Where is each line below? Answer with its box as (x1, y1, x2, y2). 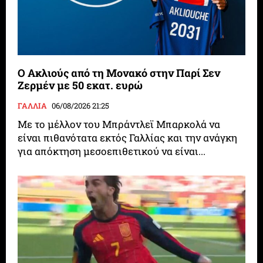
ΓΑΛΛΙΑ (18, 100, 48, 112)
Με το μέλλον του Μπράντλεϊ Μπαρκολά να (18, 117, 221, 131)
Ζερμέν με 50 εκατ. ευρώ (18, 78, 143, 93)
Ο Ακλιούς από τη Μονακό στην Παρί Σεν (18, 66, 221, 80)
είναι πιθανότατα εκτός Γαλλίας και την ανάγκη (18, 131, 238, 145)
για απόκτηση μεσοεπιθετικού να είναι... (18, 144, 206, 159)
